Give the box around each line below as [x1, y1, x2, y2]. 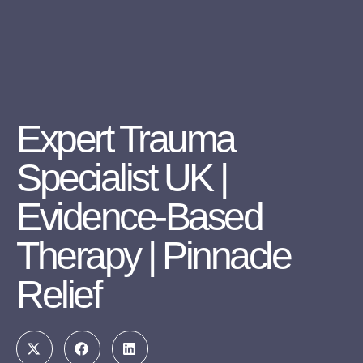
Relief [16, 272, 100, 316]
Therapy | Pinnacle [16, 233, 290, 277]
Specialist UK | [16, 156, 227, 199]
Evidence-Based [16, 194, 262, 238]
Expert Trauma [16, 117, 235, 160]
